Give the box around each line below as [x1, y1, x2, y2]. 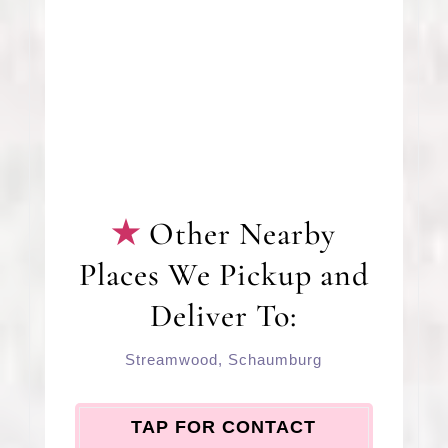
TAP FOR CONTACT [131, 417, 317, 438]
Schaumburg [228, 351, 323, 369]
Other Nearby [149, 214, 337, 254]
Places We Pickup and [78, 255, 369, 295]
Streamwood [125, 351, 219, 369]
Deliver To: [150, 296, 298, 336]
